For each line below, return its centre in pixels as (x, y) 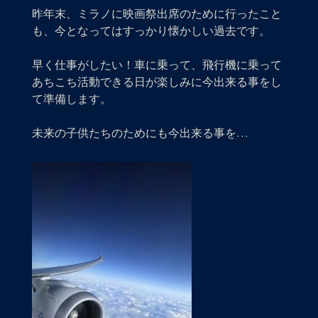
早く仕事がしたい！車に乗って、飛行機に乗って (157, 65)
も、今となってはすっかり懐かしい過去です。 (151, 31)
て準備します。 (72, 99)
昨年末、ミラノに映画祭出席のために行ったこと (157, 13)
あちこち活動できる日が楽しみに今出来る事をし (157, 82)
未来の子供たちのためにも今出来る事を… (140, 133)
